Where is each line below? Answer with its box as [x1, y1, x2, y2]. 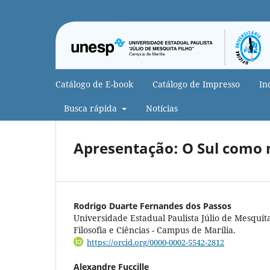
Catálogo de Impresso [152, 78, 240, 90]
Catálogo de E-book [55, 78, 133, 90]
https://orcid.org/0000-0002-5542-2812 [87, 236, 225, 248]
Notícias [145, 102, 178, 114]
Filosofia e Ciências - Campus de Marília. [74, 224, 236, 236]
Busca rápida [64, 102, 119, 114]
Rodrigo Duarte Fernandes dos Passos [74, 199, 231, 212]
